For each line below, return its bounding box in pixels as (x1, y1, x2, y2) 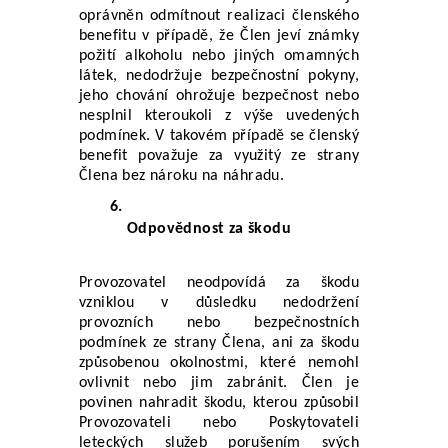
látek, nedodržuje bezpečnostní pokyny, (79, 67, 359, 84)
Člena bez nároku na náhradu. (79, 167, 285, 184)
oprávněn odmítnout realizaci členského (79, 7, 359, 24)
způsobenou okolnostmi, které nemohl (79, 354, 359, 371)
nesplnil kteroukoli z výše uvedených (79, 107, 359, 124)
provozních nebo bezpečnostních (79, 314, 359, 331)
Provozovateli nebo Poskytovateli (79, 414, 359, 431)
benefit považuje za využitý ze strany (79, 147, 359, 164)
